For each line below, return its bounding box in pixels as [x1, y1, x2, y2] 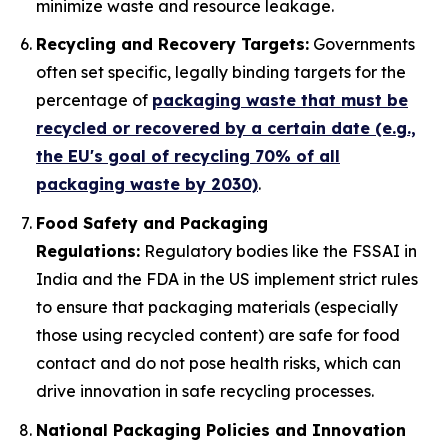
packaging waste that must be [152, 90, 408, 111]
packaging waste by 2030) [36, 174, 258, 195]
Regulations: [36, 240, 140, 261]
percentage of [36, 90, 152, 111]
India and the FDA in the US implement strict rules [36, 268, 418, 289]
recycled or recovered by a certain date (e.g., [36, 118, 416, 139]
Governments [309, 34, 415, 55]
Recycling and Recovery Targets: [36, 34, 309, 55]
